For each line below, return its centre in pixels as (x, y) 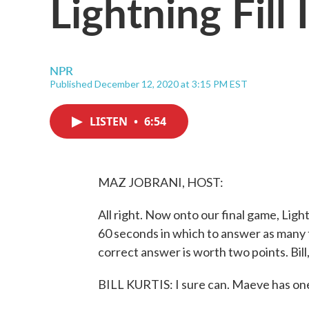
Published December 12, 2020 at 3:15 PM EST (149, 84)
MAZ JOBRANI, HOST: (161, 182)
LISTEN (110, 121)
